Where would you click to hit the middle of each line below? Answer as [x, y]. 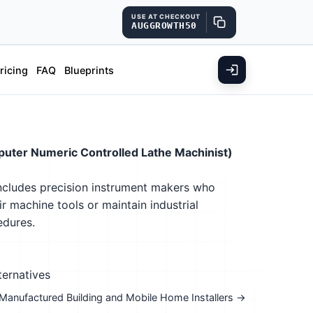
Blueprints [89, 70]
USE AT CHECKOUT [166, 16]
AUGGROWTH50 [164, 26]
